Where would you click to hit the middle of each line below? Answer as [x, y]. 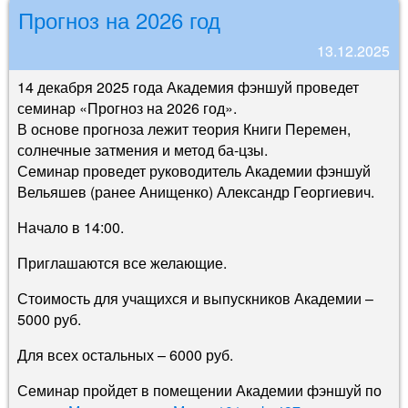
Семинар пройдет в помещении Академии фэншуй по [199, 390]
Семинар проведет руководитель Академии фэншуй [194, 170]
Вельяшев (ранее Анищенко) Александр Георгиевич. [196, 191]
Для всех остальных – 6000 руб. [125, 354]
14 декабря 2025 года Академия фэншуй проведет [188, 87]
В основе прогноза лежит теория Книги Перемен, [184, 128]
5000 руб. [49, 319]
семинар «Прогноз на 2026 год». [127, 107]
